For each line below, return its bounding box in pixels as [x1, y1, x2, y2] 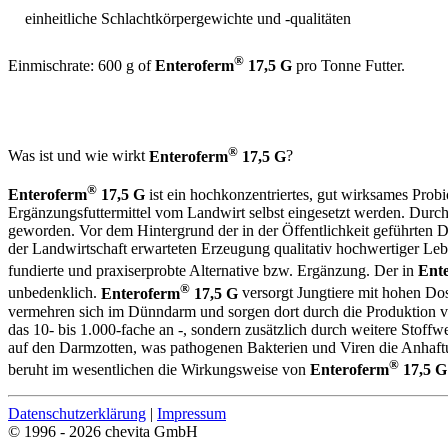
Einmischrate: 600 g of [8, 57, 155, 75]
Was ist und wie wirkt [8, 147, 149, 165]
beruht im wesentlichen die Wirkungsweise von [8, 361, 310, 379]
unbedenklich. [8, 284, 101, 302]
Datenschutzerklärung [8, 405, 146, 423]
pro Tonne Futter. [292, 57, 405, 75]
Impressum [157, 405, 226, 423]
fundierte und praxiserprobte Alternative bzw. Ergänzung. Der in [8, 262, 418, 280]
